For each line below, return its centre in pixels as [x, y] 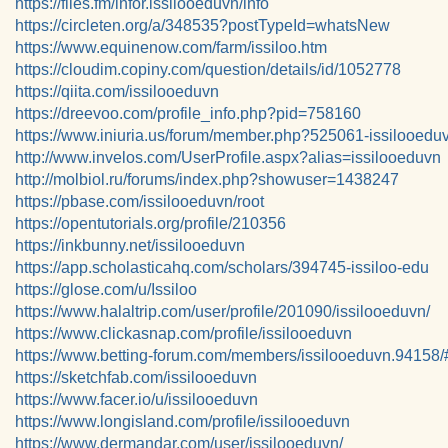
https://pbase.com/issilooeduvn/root [139, 201]
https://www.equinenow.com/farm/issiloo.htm [171, 47]
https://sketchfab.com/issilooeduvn [136, 377]
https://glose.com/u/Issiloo [106, 289]
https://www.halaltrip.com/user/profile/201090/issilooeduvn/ [222, 311]
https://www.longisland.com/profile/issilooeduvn [182, 421]
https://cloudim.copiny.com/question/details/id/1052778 [208, 69]
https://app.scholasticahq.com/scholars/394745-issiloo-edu [222, 267]
